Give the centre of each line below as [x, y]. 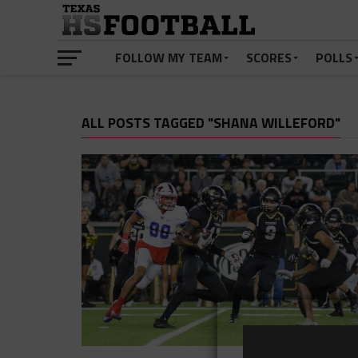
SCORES [269, 58]
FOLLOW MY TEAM [169, 58]
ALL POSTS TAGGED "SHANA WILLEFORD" [211, 123]
